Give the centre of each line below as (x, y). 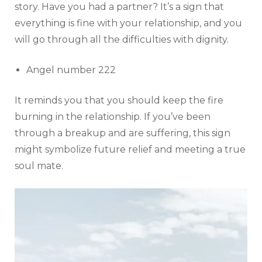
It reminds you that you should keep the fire (119, 101)
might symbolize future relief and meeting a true (130, 150)
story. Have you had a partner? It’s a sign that (119, 7)
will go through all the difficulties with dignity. (122, 40)
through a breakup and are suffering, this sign (123, 133)
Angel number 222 (71, 70)
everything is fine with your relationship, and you (128, 23)
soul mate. (39, 166)
